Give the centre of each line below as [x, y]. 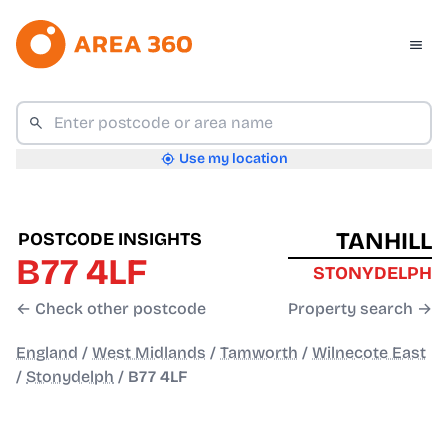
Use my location [233, 159]
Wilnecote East [369, 353]
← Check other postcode [111, 309]
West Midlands [149, 353]
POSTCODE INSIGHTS [110, 239]
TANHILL [384, 241]
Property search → [360, 309]
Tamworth [259, 353]
